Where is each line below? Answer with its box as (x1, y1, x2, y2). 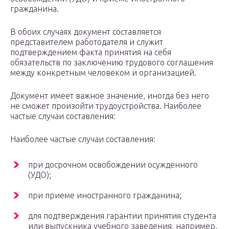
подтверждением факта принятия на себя (10, 48, 171, 57)
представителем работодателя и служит (10, 37, 163, 47)
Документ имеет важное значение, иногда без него (10, 91, 209, 101)
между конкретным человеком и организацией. (10, 68, 196, 78)
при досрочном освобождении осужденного (28, 160, 198, 170)
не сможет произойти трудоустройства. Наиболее (10, 101, 201, 111)
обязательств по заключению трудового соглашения (10, 58, 213, 67)
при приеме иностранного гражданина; (28, 191, 181, 200)
